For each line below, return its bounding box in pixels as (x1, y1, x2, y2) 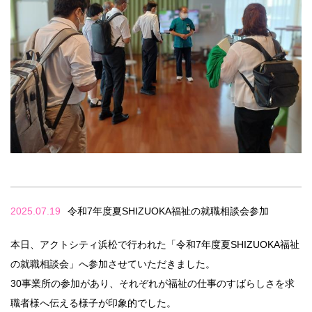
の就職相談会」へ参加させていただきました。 (10, 258, 215, 270)
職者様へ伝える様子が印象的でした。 (10, 297, 176, 309)
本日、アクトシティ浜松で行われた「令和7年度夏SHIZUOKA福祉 (10, 238, 299, 250)
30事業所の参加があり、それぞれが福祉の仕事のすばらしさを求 (10, 277, 295, 289)
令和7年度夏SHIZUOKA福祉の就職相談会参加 (68, 205, 269, 217)
